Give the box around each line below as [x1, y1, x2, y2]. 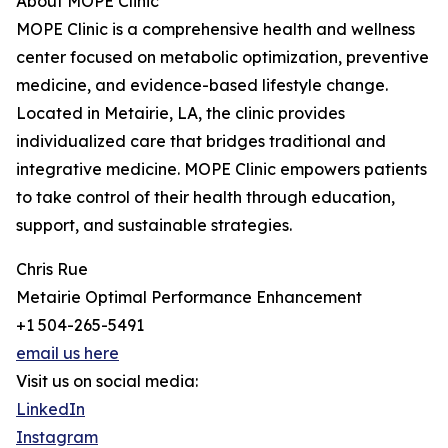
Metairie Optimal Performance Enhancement [16, 287, 362, 308]
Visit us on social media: [16, 371, 198, 392]
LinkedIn [16, 399, 85, 420]
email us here [16, 343, 119, 364]
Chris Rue [16, 259, 88, 280]
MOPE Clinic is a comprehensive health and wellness [16, 19, 415, 40]
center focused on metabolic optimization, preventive [16, 47, 429, 68]
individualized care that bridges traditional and [16, 131, 386, 152]
